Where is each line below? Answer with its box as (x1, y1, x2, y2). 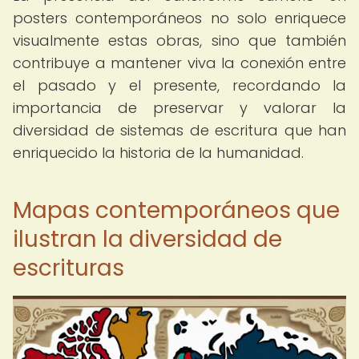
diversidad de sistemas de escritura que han (13, 120, 346, 140)
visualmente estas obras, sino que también (13, 30, 346, 50)
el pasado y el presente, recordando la (13, 75, 346, 95)
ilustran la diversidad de (13, 224, 282, 255)
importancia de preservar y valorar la (13, 98, 346, 118)
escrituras (13, 252, 124, 284)
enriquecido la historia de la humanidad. (13, 143, 304, 163)
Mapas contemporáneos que (13, 195, 340, 226)
